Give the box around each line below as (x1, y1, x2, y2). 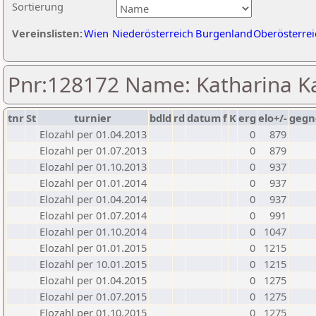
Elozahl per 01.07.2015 (39, 289, 147, 303)
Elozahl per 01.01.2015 (39, 241, 147, 255)
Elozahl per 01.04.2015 (39, 273, 147, 287)
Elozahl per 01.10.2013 (39, 159, 147, 174)
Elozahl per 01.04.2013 (39, 127, 147, 141)
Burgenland (195, 26, 253, 40)
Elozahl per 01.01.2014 (39, 176, 147, 190)
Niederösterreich (112, 26, 193, 40)
